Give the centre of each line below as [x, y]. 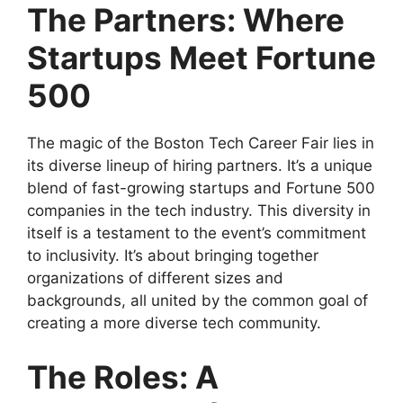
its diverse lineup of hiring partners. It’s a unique [200, 166]
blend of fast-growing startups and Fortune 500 [201, 188]
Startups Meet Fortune [201, 58]
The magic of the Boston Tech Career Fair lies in [201, 143]
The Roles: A [123, 376]
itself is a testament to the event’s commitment [197, 233]
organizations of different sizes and [155, 278]
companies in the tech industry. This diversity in [199, 211]
